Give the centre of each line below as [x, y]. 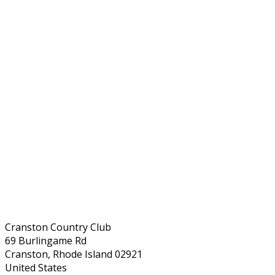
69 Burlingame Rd [46, 241]
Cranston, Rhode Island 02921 [74, 254]
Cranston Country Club [58, 227]
